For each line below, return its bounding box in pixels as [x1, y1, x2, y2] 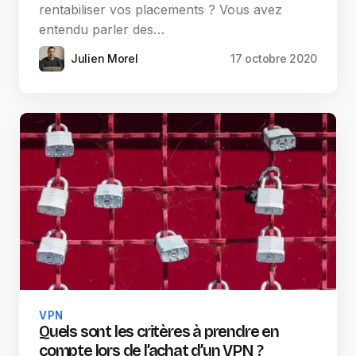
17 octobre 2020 [230, 52, 317, 66]
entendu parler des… [39, 21, 164, 38]
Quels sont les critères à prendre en [39, 322, 279, 342]
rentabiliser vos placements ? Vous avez [39, 2, 282, 18]
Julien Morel [71, 52, 138, 66]
